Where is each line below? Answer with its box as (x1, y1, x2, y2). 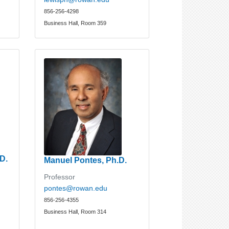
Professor (44, 172, 76, 181)
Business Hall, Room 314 (44, 208, 107, 215)
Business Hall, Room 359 (44, 20, 107, 26)
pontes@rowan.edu (44, 184, 108, 192)
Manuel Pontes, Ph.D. (44, 156, 127, 165)
